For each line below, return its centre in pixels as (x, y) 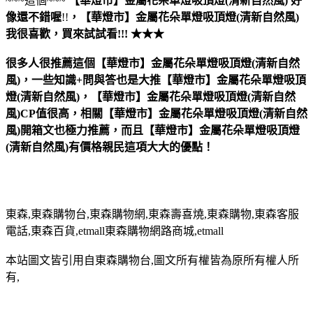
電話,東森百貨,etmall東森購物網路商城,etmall (115, 231)
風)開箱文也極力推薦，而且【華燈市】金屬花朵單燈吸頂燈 (153, 130)
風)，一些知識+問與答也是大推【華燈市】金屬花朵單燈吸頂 (156, 80)
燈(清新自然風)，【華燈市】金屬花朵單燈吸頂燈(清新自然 (151, 96)
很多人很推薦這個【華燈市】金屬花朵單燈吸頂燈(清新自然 (153, 63)
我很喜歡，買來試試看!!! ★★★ (85, 34)
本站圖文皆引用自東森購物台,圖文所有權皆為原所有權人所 (152, 260)
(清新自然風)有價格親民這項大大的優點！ (110, 147)
